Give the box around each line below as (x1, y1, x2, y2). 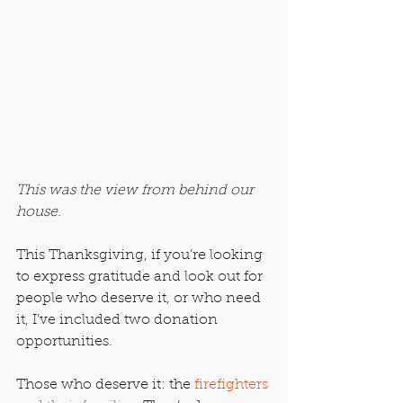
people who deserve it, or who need (16, 291, 264, 306)
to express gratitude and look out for (16, 269, 266, 284)
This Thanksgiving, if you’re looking (16, 247, 266, 263)
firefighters (194, 377, 272, 392)
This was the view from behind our (16, 183, 257, 198)
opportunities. (16, 334, 112, 349)
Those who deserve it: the (16, 377, 194, 392)
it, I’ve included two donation (16, 312, 221, 327)
